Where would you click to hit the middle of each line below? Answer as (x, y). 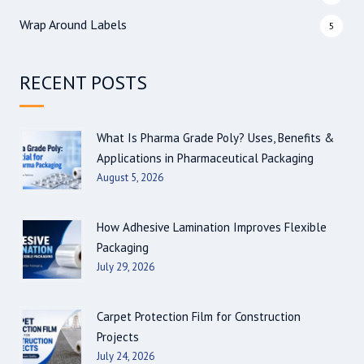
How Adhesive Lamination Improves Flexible (212, 227)
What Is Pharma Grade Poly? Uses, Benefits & (215, 138)
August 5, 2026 (130, 178)
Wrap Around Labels (73, 25)
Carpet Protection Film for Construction (199, 317)
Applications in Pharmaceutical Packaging (205, 158)
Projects (118, 337)
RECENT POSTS (83, 83)
